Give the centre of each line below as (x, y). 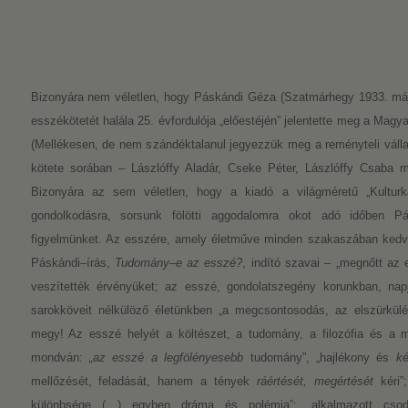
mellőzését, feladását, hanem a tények (144, 381)
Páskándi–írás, (72, 263)
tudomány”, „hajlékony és (320, 357)
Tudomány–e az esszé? (178, 263)
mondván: (60, 357)
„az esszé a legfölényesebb (166, 357)
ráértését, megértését (316, 381)
